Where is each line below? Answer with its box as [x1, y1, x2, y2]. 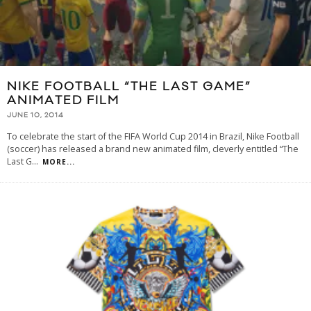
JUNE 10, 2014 [7, 111, 64, 120]
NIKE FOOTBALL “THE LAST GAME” [7, 78, 251, 94]
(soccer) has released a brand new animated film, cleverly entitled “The [7, 143, 299, 155]
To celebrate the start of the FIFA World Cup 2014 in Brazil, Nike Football [7, 131, 299, 143]
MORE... [42, 157, 75, 167]
